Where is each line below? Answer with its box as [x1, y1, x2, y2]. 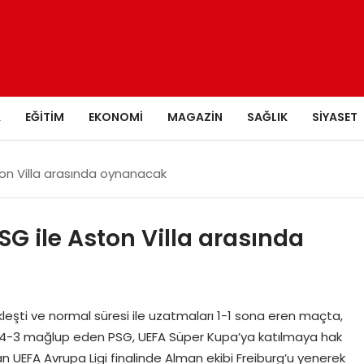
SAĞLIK [247, 108, 288, 125]
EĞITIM [25, 108, 64, 125]
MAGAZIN [167, 108, 223, 125]
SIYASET [312, 108, 357, 125]
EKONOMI [89, 108, 143, 125]
